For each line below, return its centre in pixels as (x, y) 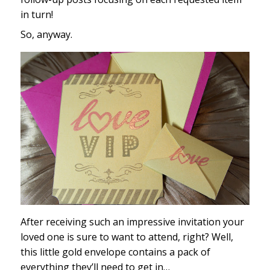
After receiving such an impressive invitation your (132, 221)
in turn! (36, 14)
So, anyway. (46, 34)
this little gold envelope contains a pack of (115, 252)
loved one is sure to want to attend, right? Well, (127, 237)
